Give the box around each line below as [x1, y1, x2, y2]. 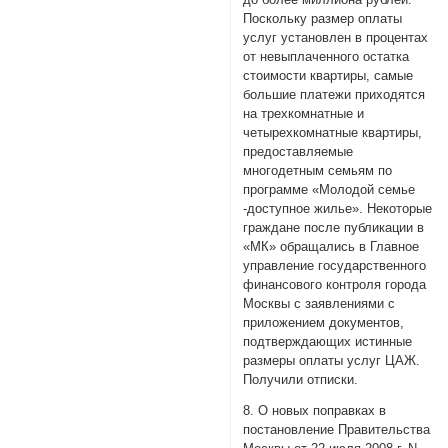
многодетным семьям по [243, 162, 393, 178]
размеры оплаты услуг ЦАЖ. [243, 352, 421, 368]
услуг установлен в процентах [243, 29, 429, 45]
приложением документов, [243, 314, 405, 330]
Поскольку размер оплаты [243, 10, 403, 26]
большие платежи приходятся [243, 86, 426, 102]
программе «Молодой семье [243, 181, 416, 197]
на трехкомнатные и [243, 105, 365, 121]
